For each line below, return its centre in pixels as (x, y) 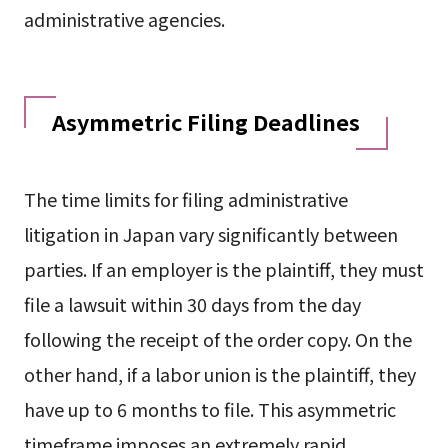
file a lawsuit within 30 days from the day (192, 303)
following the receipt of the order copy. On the (217, 338)
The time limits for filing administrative (185, 198)
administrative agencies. (124, 18)
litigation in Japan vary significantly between (210, 233)
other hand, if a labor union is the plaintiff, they (219, 373)
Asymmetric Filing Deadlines (205, 121)
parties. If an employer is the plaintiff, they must (223, 268)
